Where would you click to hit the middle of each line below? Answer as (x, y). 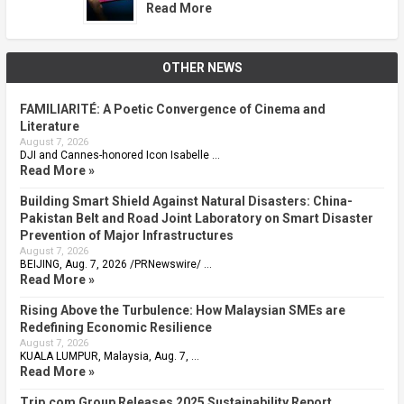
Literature (49, 127)
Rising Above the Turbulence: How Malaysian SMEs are (182, 311)
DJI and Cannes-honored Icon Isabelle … (119, 156)
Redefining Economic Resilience (115, 328)
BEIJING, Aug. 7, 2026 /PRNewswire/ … (115, 265)
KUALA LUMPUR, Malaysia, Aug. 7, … (109, 357)
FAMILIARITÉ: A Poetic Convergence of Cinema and (172, 110)
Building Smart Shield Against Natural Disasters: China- (186, 202)
